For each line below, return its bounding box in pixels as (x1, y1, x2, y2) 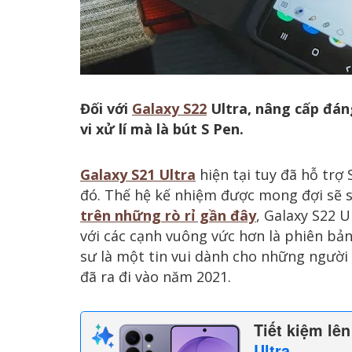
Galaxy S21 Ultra (80, 164, 196, 184)
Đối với (80, 99, 132, 119)
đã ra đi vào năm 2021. (80, 266, 231, 286)
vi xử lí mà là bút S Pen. (80, 119, 244, 139)
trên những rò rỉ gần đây (80, 205, 256, 225)
